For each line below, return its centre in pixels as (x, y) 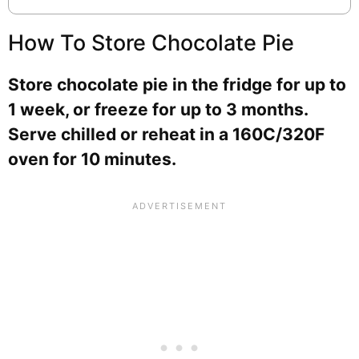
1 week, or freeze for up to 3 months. (158, 109)
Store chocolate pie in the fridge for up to (177, 84)
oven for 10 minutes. (92, 159)
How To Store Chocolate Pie (151, 42)
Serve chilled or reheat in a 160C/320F (166, 134)
